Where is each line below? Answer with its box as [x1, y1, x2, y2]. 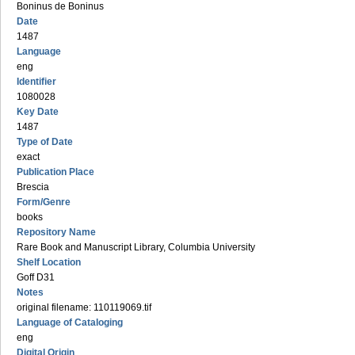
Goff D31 [17, 272, 55, 283]
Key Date [17, 106, 59, 117]
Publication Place [17, 166, 94, 177]
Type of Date [17, 136, 73, 147]
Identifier [17, 76, 56, 87]
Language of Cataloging [17, 317, 123, 328]
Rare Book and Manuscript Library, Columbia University [17, 242, 255, 253]
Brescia [17, 181, 49, 193]
